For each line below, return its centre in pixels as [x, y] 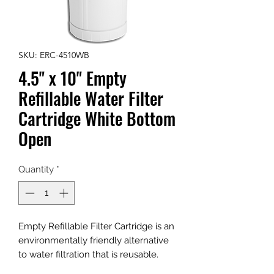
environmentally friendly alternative [94, 240]
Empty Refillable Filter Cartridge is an [96, 226]
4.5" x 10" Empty [72, 78]
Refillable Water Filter [91, 98]
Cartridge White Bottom [97, 118]
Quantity [36, 169]
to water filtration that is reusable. [88, 254]
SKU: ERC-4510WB [54, 55]
